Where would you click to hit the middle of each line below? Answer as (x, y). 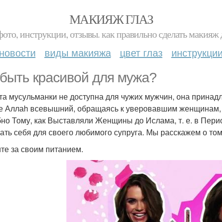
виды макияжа (78, 52)
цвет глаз (141, 52)
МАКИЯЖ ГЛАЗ (111, 19)
